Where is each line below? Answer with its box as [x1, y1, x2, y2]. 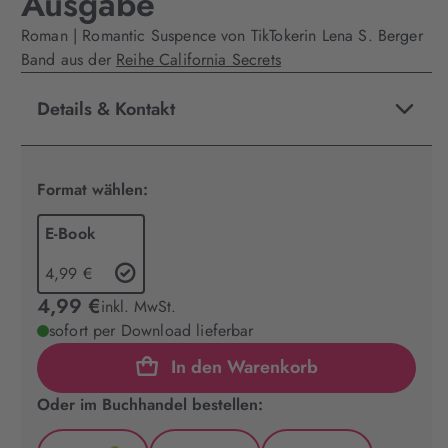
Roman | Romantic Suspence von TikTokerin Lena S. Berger [21, 24, 423, 47]
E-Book [45, 222, 96, 245]
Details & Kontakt [37, 96, 175, 122]
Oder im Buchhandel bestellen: [37, 393, 263, 416]
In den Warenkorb [171, 353, 318, 380]
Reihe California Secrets [116, 48, 281, 71]
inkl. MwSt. [101, 294, 176, 318]
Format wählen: [37, 178, 148, 201]
